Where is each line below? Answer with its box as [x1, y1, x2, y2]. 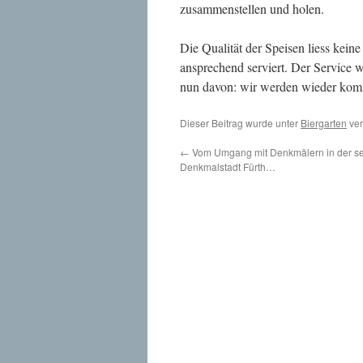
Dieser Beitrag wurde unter [180, 116, 301, 130]
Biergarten [301, 116, 347, 130]
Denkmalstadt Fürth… [180, 160, 275, 173]
